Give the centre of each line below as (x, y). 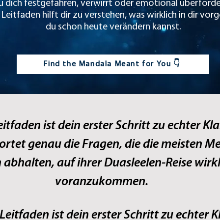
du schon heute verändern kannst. (113, 27)
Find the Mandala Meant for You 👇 (112, 64)
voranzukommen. (101, 182)
